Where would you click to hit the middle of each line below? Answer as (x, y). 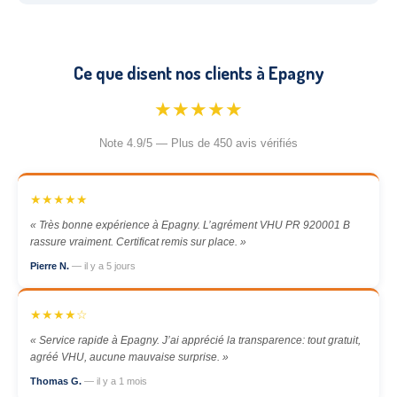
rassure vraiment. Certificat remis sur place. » (138, 242)
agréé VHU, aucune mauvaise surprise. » (129, 357)
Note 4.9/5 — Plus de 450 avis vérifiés (198, 143)
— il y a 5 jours (104, 266)
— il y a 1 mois (116, 381)
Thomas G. (57, 381)
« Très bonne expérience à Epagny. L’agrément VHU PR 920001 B (190, 225)
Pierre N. (51, 266)
